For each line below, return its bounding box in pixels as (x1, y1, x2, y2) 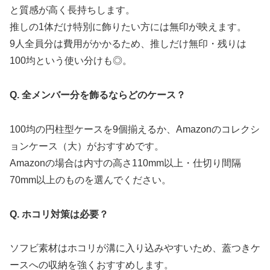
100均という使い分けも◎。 (10, 55, 132, 66)
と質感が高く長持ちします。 (10, 5, 135, 16)
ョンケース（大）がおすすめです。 (10, 140, 164, 151)
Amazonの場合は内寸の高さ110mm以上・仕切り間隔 (10, 157, 241, 168)
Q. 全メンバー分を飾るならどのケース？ (10, 90, 186, 101)
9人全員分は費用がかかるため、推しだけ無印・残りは (10, 39, 246, 49)
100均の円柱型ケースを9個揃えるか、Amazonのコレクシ (10, 124, 260, 134)
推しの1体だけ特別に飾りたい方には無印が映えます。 (10, 22, 246, 33)
